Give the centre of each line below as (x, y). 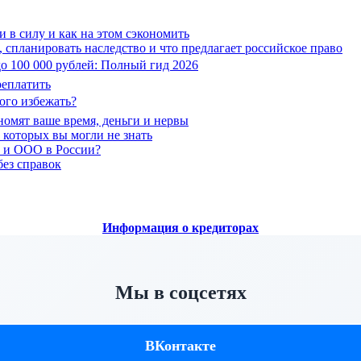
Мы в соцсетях (180, 293)
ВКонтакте (180, 346)
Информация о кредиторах (180, 228)
